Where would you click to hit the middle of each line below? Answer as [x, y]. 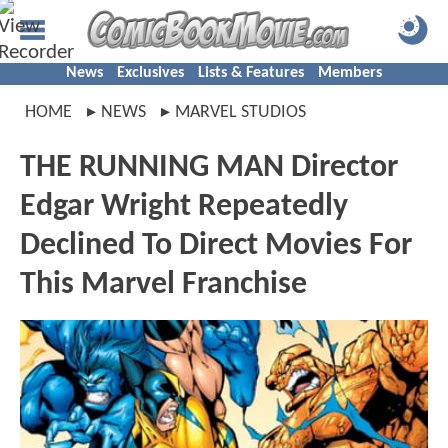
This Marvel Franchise [163, 285]
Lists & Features [251, 73]
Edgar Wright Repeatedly [184, 207]
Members [350, 73]
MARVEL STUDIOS [240, 112]
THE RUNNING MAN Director [209, 168]
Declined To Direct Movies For [216, 246]
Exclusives [150, 73]
